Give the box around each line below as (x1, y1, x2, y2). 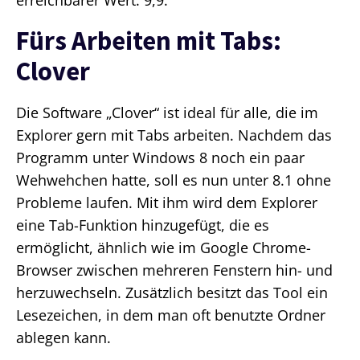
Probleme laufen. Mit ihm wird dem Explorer (16, 193, 317, 213)
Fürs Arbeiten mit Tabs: (16, 24, 281, 58)
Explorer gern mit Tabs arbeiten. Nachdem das (16, 125, 332, 145)
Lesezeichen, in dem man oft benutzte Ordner (16, 305, 325, 325)
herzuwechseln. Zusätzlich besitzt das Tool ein (16, 283, 328, 303)
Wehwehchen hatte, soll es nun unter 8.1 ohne (16, 170, 331, 190)
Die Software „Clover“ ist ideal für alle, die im (16, 103, 318, 123)
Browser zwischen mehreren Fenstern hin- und (16, 260, 333, 280)
